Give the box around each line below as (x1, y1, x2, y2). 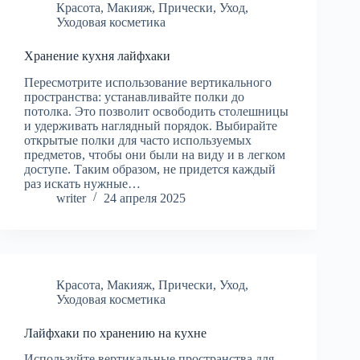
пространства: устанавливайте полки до (24, 89, 244, 104)
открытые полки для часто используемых (24, 133, 252, 147)
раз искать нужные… (24, 176, 141, 190)
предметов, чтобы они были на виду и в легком (24, 147, 285, 162)
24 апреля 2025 (104, 190, 186, 205)
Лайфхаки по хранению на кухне (24, 325, 207, 340)
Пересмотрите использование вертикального (24, 75, 272, 89)
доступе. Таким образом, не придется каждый (24, 162, 276, 176)
